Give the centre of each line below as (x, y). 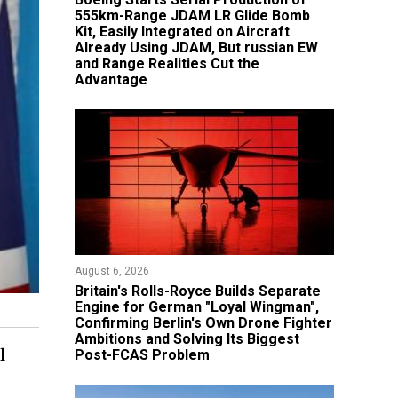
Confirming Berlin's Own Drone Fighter (203, 323)
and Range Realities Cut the (167, 64)
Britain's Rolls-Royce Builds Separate (197, 291)
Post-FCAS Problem (142, 355)
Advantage (111, 80)
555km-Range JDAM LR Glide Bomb (192, 16)
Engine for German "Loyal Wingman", (196, 307)
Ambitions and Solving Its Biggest (187, 339)
